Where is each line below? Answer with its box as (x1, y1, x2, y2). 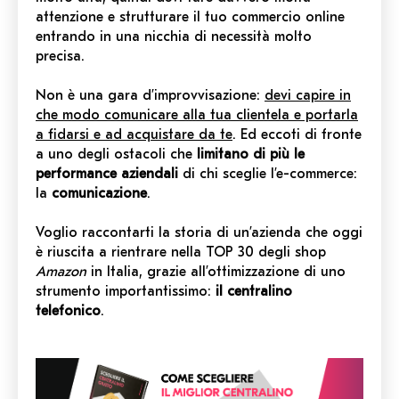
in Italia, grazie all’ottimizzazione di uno (86, 264, 346, 281)
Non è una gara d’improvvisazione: (36, 87, 265, 104)
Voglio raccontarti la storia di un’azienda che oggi (36, 224, 362, 241)
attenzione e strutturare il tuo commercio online (36, 9, 345, 26)
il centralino (216, 283, 292, 300)
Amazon (36, 264, 86, 281)
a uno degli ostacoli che (36, 146, 197, 163)
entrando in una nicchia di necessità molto (36, 28, 312, 45)
